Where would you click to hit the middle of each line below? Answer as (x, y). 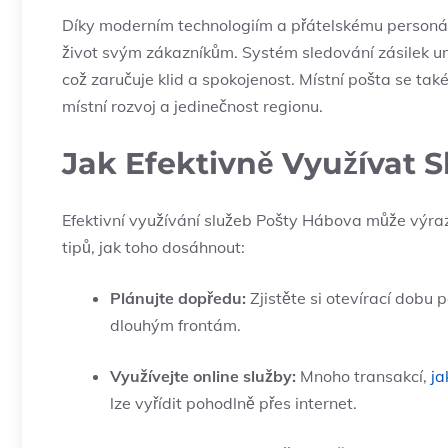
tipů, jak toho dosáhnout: (153, 247)
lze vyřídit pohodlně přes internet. (233, 403)
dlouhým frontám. (175, 325)
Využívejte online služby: (203, 376)
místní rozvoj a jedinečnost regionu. (192, 106)
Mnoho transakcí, (363, 376)
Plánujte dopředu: (178, 298)
